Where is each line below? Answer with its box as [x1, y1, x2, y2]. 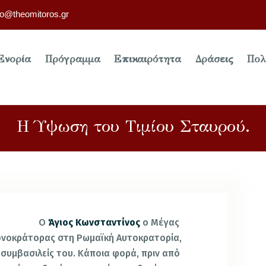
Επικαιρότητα [114, 53, 182, 66]
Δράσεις [195, 53, 233, 66]
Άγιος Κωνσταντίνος [48, 216, 143, 228]
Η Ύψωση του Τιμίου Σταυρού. [16, 115, 250, 137]
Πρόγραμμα [45, 53, 100, 66]
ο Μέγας [142, 216, 180, 228]
